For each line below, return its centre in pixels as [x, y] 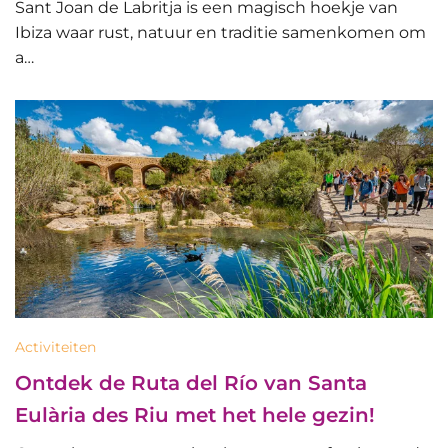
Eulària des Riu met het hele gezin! [195, 415]
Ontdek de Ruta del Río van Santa [191, 383]
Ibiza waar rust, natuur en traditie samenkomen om [220, 32]
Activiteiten [55, 347]
